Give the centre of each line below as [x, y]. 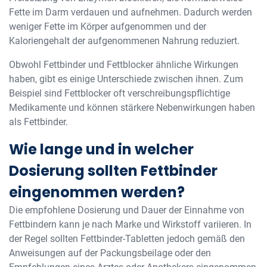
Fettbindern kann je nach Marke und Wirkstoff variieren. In [130, 224]
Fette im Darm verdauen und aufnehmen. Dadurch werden [131, 12]
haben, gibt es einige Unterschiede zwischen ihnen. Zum [126, 79]
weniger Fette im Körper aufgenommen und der [108, 27]
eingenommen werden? [97, 192]
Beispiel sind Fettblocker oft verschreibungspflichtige [119, 93]
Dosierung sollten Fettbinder [113, 171]
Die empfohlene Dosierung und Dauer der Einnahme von [127, 210]
